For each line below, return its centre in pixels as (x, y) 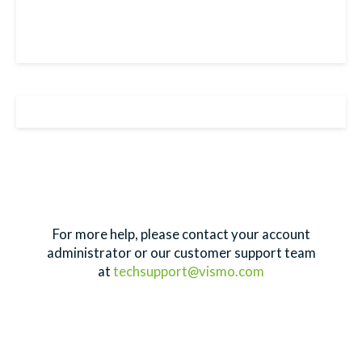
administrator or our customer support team (181, 252)
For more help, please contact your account (181, 234)
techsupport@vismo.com (189, 271)
